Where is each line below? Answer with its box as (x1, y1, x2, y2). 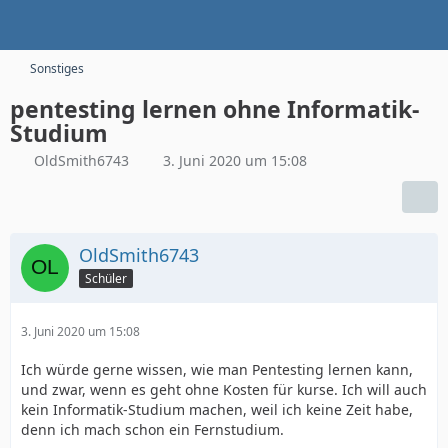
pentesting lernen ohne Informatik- (10, 93, 419, 125)
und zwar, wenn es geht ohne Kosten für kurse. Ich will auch (21, 380, 427, 399)
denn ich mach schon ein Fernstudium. (21, 420, 284, 439)
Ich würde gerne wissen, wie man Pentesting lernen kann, (21, 360, 413, 379)
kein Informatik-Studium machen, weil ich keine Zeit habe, (21, 400, 413, 419)
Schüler (85, 269, 127, 287)
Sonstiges (30, 60, 84, 77)
